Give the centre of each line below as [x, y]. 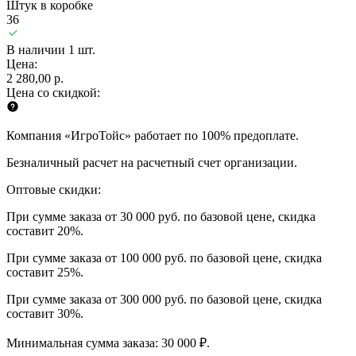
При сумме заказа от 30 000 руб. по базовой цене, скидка [161, 216]
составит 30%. [45, 313]
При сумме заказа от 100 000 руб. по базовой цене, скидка [164, 257]
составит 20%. [45, 230]
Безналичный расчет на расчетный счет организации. [152, 162]
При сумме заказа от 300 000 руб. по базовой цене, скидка [164, 299]
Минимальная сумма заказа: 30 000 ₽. [108, 342]
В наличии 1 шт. [51, 49]
